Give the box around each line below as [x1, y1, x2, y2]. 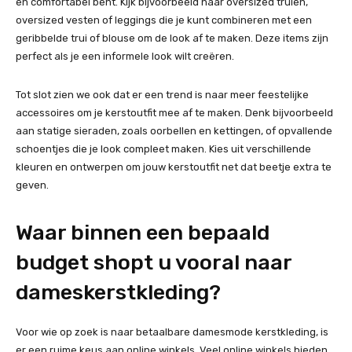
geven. [16, 179, 49, 192]
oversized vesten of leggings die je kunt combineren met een [16, 14, 312, 27]
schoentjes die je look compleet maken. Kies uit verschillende [16, 143, 311, 156]
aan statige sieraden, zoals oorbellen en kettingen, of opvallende [16, 125, 332, 137]
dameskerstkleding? [16, 280, 221, 306]
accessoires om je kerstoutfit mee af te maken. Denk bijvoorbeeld [16, 107, 333, 119]
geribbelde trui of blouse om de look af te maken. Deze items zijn [16, 32, 328, 45]
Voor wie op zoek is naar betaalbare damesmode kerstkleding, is [16, 326, 328, 339]
